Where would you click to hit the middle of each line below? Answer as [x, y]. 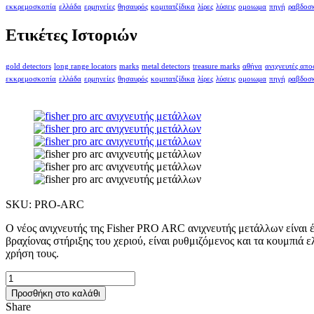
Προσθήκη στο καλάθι [56, 293]
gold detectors [28, 66]
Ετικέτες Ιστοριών [71, 35]
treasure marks [216, 66]
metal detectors [166, 66]
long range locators [85, 66]
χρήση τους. [32, 253]
